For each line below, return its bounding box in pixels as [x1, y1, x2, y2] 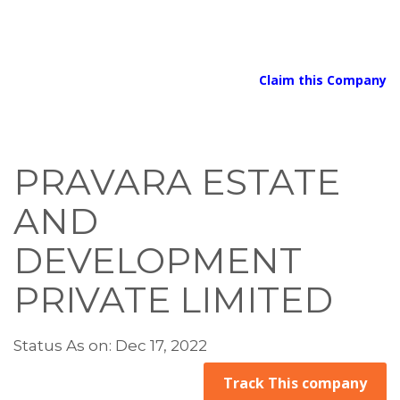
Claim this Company [259, 71, 387, 88]
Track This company [223, 373, 367, 393]
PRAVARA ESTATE [13, 160, 340, 204]
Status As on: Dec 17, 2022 [13, 337, 207, 354]
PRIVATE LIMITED [13, 278, 333, 321]
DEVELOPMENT [13, 238, 302, 282]
